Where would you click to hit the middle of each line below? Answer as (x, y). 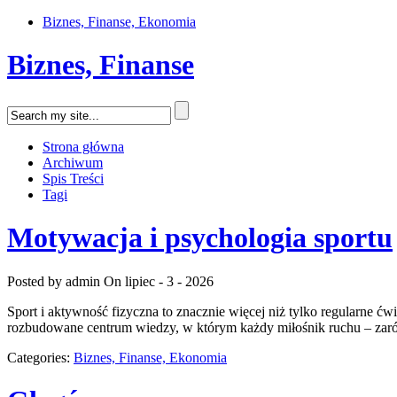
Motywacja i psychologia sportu (200, 238)
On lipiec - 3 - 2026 (159, 281)
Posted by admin (54, 281)
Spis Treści (73, 178)
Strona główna (83, 146)
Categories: (40, 357)
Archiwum (73, 162)
